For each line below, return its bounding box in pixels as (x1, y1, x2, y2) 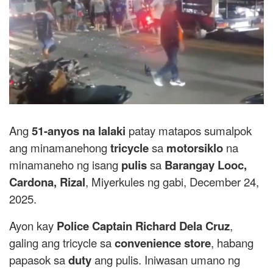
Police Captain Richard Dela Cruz (57, 217, 230, 234)
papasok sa (9, 251, 68, 268)
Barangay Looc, (165, 156, 247, 173)
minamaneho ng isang (9, 156, 121, 172)
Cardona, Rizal (9, 173, 85, 190)
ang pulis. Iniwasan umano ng (91, 251, 240, 268)
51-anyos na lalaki (32, 122, 126, 139)
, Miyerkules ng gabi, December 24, (85, 173, 259, 190)
